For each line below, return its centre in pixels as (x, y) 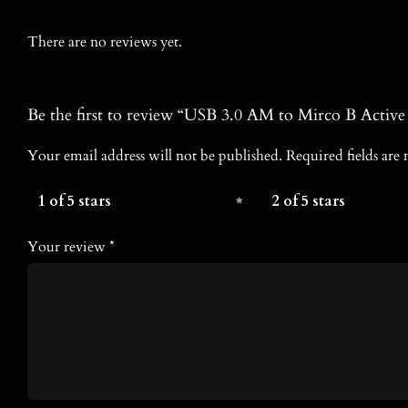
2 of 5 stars (308, 202)
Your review (68, 247)
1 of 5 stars (74, 202)
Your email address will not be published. (154, 156)
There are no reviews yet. (104, 41)
